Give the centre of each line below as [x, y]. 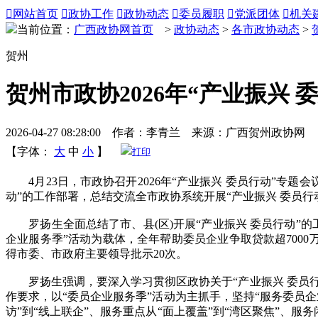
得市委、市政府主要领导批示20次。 [97, 253]
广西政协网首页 [114, 29]
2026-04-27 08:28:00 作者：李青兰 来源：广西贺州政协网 [155, 132]
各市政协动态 [265, 29]
